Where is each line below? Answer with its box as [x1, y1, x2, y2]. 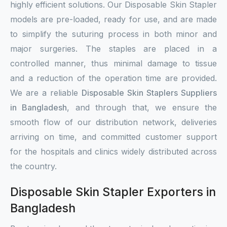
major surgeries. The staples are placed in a [10, 44, 217, 54]
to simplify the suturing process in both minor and [10, 29, 217, 39]
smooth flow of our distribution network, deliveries [10, 117, 217, 127]
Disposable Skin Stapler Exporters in [10, 185, 216, 199]
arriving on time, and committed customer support [10, 132, 217, 142]
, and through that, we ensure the [67, 102, 217, 112]
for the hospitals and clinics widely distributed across [10, 146, 217, 157]
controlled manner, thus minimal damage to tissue [10, 58, 217, 68]
